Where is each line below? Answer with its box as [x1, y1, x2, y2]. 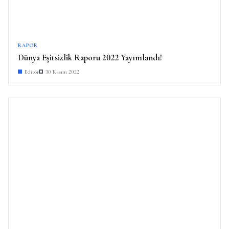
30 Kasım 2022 [45, 68, 79, 75]
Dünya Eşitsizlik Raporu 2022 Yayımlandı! [18, 52, 162, 63]
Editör [25, 68, 39, 75]
